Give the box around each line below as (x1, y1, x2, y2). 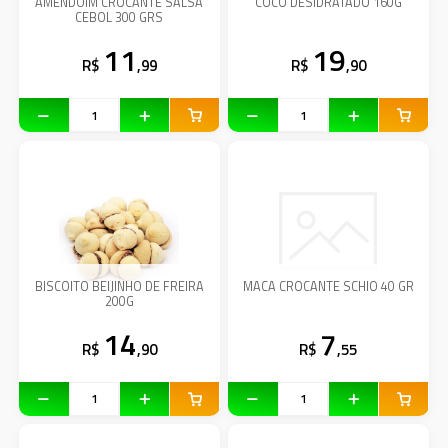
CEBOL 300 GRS (75, 8, 164, 28)
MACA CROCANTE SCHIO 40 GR (242, 276, 414, 296)
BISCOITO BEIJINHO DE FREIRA (34, 276, 204, 296)
